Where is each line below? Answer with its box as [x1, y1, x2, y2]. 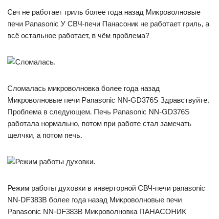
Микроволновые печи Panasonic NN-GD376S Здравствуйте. [7, 95, 209, 104]
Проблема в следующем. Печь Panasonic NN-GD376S [7, 107, 190, 116]
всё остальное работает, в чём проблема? [7, 31, 149, 40]
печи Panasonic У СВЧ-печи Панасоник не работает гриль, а [7, 19, 209, 28]
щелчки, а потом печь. [7, 131, 82, 139]
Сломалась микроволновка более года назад [7, 84, 160, 92]
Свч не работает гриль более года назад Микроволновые [7, 7, 200, 16]
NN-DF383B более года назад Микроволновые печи [7, 195, 182, 204]
